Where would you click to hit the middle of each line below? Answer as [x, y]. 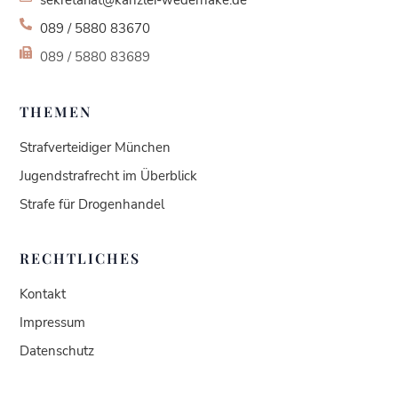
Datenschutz [57, 350]
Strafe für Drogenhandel [92, 204]
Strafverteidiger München [96, 147]
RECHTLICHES [80, 258]
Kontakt [43, 294]
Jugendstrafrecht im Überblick [109, 175]
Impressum [53, 322]
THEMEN [56, 111]
